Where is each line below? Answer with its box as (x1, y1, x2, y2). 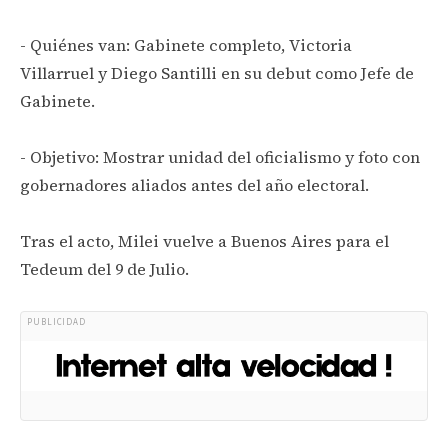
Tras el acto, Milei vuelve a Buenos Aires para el (20, 229, 389, 252)
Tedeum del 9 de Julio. (20, 257, 189, 280)
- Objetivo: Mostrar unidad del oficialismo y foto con (20, 145, 420, 168)
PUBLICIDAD (27, 315, 86, 329)
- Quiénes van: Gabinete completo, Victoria (20, 33, 352, 56)
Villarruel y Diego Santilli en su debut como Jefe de (20, 61, 414, 84)
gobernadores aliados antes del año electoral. (20, 173, 369, 196)
